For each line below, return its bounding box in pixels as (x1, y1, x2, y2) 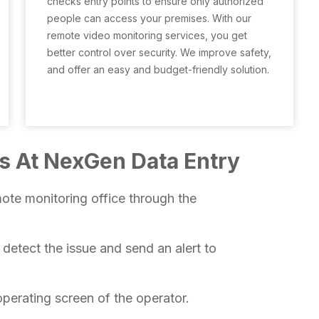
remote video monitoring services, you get (47, 29, 247, 41)
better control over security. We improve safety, (47, 46, 271, 58)
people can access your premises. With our (47, 12, 251, 24)
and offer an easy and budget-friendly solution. (47, 63, 269, 75)
